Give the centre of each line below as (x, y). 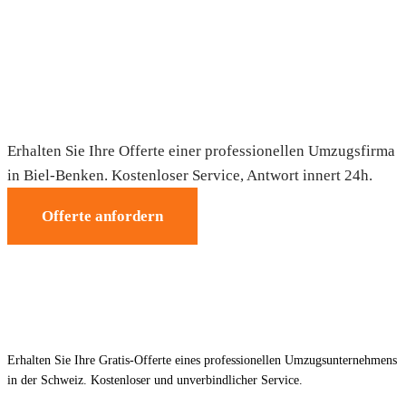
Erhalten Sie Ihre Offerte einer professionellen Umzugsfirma (201, 150)
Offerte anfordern (102, 216)
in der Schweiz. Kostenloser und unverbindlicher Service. (155, 380)
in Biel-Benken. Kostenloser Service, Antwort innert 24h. (190, 175)
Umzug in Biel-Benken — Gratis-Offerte (196, 115)
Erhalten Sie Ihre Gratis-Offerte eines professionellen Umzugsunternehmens (202, 360)
